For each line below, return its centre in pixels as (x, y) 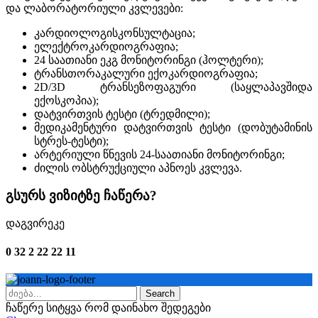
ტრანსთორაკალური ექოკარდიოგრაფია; (146, 73)
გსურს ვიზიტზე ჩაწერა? (81, 195)
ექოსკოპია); (66, 100)
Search (160, 293)
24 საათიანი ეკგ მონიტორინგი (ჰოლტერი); (149, 60)
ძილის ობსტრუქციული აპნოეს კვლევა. (138, 168)
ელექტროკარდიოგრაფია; (106, 46)
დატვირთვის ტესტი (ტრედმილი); (122, 114)
